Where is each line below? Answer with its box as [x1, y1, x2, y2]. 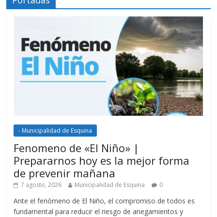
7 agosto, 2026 [21, 180, 62, 189]
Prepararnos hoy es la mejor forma [14, 153, 190, 168]
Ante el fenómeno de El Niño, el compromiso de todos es [14, 196, 195, 205]
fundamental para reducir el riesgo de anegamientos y [14, 206, 184, 216]
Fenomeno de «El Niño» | [14, 140, 139, 155]
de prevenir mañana [14, 165, 116, 180]
